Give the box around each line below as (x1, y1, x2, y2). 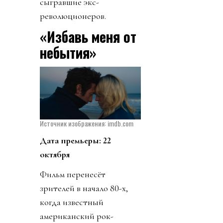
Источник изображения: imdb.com (40, 117, 133, 128)
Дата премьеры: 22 (40, 134, 111, 146)
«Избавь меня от (40, 26, 136, 47)
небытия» (40, 42, 96, 63)
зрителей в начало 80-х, (40, 182, 128, 194)
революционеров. (40, 10, 106, 22)
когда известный (40, 196, 104, 208)
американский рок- (40, 210, 113, 222)
